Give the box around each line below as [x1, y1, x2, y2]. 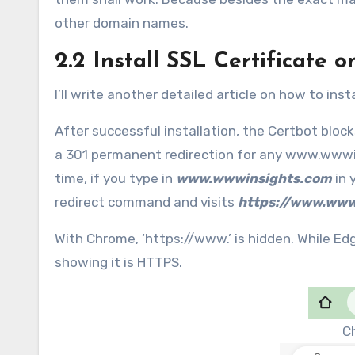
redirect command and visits [55, 193, 238, 210]
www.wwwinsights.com [176, 170, 332, 186]
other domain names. [55, 14, 189, 31]
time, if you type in [55, 170, 176, 186]
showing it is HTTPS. [55, 254, 182, 270]
